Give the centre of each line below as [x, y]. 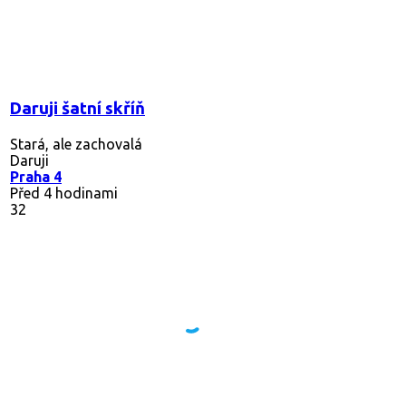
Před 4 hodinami [64, 193]
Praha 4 [36, 176]
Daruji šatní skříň [77, 108]
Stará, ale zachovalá [76, 144]
